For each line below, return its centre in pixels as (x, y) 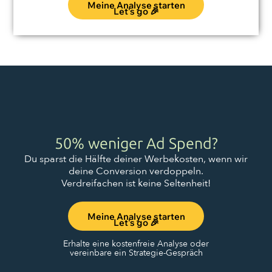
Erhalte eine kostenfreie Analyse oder (136, 244)
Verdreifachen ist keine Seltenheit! (136, 184)
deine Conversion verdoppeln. (136, 172)
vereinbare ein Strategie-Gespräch (136, 253)
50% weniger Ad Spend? (136, 144)
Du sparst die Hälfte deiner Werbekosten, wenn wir (136, 159)
